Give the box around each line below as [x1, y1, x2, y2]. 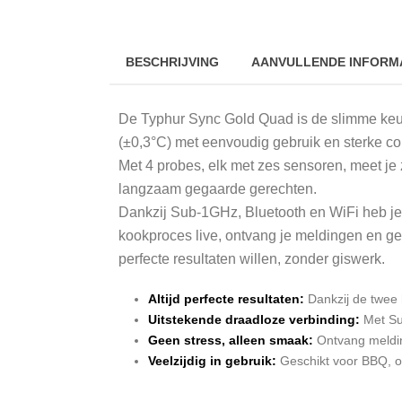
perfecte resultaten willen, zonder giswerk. [118, 250, 385, 267]
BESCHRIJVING [126, 54, 219, 69]
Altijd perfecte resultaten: [147, 291, 304, 306]
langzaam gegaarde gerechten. [118, 180, 317, 197]
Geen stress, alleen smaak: [147, 332, 313, 347]
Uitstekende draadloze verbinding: [147, 311, 363, 327]
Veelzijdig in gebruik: [147, 353, 276, 368]
